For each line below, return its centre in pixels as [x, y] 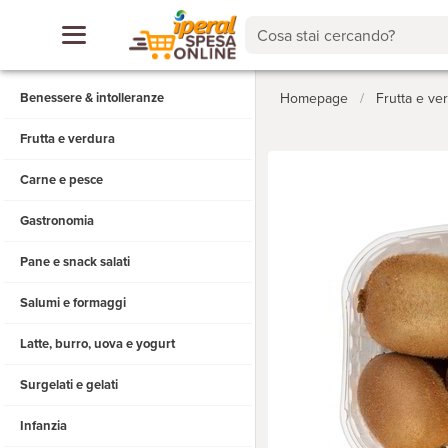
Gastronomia [57, 221]
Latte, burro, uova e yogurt [97, 344]
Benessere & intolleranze [92, 98]
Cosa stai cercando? [326, 36]
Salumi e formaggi [73, 303]
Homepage [314, 98]
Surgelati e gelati [69, 385]
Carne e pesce [61, 180]
